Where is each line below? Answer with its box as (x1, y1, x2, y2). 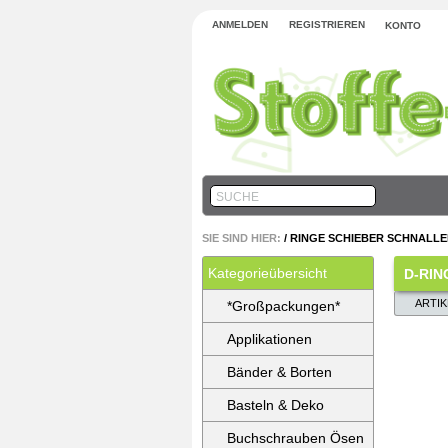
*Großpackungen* (227, 298, 340, 314)
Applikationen (227, 331, 312, 347)
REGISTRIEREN (289, 19, 365, 30)
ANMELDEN (212, 19, 268, 30)
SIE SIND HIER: (202, 232, 281, 244)
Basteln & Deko (227, 397, 324, 413)
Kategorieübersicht (208, 265, 327, 281)
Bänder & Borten (227, 364, 332, 380)
